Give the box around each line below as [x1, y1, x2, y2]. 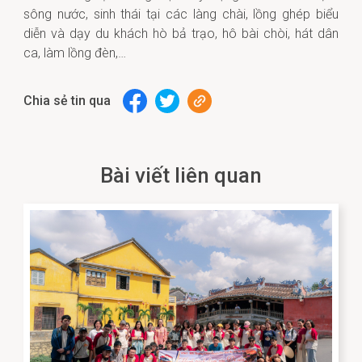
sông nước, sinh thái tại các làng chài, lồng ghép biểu [23, 6, 339, 22]
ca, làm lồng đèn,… [23, 45, 129, 61]
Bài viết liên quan [100, 163, 262, 187]
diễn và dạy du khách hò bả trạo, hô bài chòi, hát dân [23, 26, 339, 41]
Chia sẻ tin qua [23, 93, 111, 108]
